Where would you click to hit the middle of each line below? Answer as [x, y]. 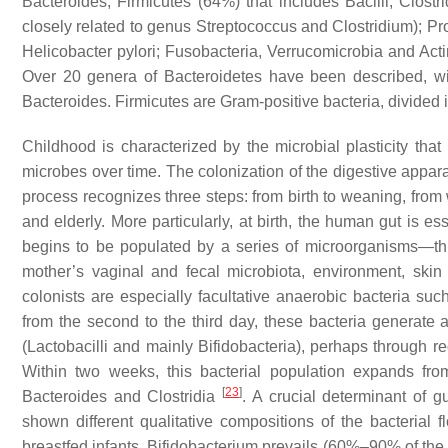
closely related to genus [109, 27]
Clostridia [181, 397]
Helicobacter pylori [89, 52]
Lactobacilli [67, 347]
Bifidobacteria [246, 347]
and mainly [153, 347]
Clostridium [373, 27]
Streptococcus [246, 27]
